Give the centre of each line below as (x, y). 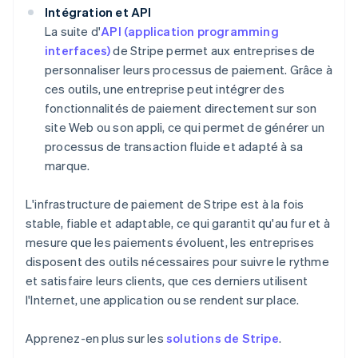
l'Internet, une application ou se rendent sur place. (163, 300)
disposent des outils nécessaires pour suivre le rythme (177, 262)
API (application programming (190, 32)
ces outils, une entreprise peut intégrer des (165, 89)
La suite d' (73, 32)
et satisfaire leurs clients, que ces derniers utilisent (167, 281)
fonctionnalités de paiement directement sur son (181, 108)
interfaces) (78, 51)
